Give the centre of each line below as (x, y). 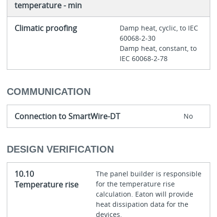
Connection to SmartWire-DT (67, 116)
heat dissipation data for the (142, 204)
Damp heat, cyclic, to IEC (159, 28)
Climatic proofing (46, 28)
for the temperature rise (135, 184)
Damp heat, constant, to (158, 48)
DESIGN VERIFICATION (60, 149)
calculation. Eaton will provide (144, 194)
